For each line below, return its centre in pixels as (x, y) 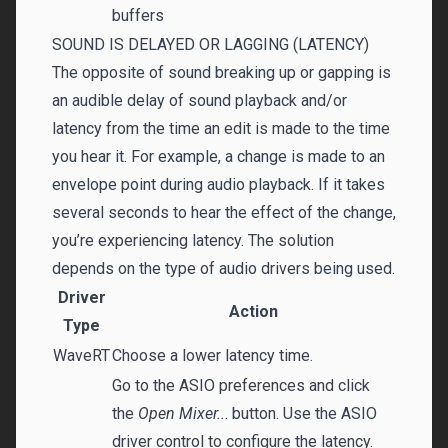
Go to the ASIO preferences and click (241, 385)
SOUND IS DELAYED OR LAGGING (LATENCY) (210, 44)
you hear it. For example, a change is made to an (218, 156)
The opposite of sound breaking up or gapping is (221, 72)
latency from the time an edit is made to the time (221, 128)
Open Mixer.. (181, 413)
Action (253, 311)
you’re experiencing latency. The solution (193, 240)
